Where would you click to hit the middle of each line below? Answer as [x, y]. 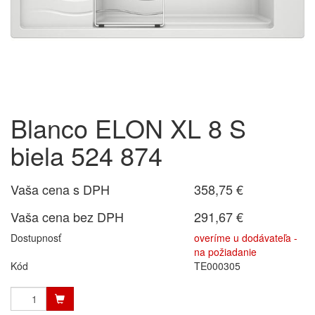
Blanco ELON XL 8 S [128, 128]
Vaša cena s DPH [60, 189]
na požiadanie [226, 252]
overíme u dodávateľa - [246, 238]
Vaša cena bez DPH [67, 217]
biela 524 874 [86, 155]
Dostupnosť [36, 238]
